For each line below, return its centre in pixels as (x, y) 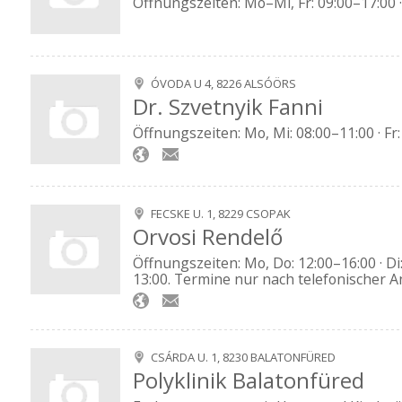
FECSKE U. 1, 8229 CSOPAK (221, 214)
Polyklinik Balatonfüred (249, 380)
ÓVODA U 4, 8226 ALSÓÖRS (223, 83)
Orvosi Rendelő (208, 237)
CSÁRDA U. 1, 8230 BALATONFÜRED (243, 358)
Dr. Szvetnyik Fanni (228, 107)
